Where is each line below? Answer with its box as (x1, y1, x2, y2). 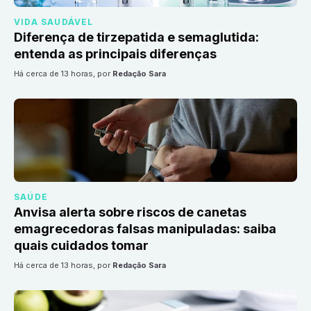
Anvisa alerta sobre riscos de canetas (14, 205, 246, 220)
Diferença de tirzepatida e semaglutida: (14, 30, 259, 45)
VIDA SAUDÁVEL (14, 17, 94, 28)
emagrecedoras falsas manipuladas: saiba (14, 221, 276, 237)
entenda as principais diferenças (14, 47, 217, 62)
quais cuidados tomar (14, 238, 149, 253)
